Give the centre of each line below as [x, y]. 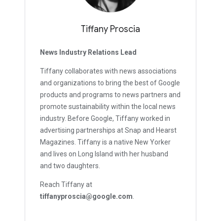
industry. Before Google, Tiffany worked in [105, 119]
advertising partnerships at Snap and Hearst [108, 130]
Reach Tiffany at [66, 185]
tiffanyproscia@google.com [86, 197]
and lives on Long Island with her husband [104, 154]
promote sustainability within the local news [108, 107]
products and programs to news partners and [110, 95]
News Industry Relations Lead [88, 53]
